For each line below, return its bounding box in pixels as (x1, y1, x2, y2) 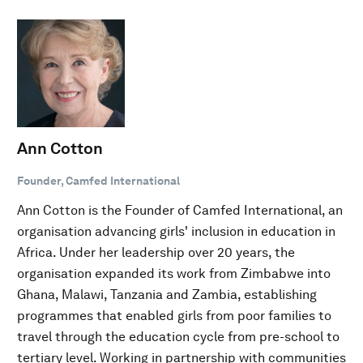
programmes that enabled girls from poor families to (17, 308, 331, 323)
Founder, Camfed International (17, 174, 180, 187)
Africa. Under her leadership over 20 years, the (17, 245, 295, 260)
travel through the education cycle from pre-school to (17, 329, 340, 344)
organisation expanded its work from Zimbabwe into (17, 266, 331, 281)
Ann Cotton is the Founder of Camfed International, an (17, 203, 343, 218)
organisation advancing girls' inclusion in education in (17, 224, 335, 239)
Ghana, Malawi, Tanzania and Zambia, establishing (17, 287, 317, 302)
